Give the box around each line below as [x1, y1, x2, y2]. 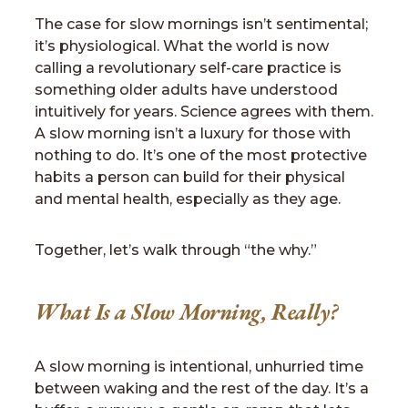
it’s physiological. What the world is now [35, 37, 329, 55]
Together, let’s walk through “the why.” [35, 241, 317, 259]
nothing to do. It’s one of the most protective [35, 147, 367, 164]
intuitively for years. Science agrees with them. [35, 103, 373, 120]
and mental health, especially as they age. [35, 190, 341, 208]
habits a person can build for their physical [35, 168, 345, 186]
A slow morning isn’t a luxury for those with [35, 125, 351, 142]
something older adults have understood [35, 81, 338, 98]
